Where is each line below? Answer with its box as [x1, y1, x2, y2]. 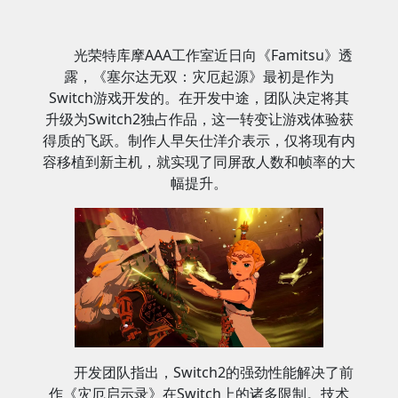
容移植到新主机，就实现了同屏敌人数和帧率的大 [43, 152, 355, 171]
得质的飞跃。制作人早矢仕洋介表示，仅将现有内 [43, 131, 355, 150]
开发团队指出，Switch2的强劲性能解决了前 [73, 362, 354, 383]
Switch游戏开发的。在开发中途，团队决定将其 [49, 88, 349, 107]
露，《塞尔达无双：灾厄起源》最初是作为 [64, 67, 334, 86]
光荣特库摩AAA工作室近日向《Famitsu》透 [74, 45, 353, 65]
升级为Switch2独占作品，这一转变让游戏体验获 [44, 109, 354, 129]
